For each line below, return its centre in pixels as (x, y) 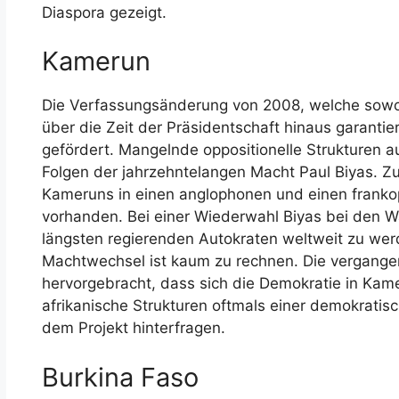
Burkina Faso (120, 377)
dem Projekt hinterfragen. (134, 328)
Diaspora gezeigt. (104, 12)
